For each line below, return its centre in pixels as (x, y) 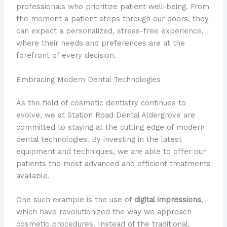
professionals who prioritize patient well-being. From (112, 7)
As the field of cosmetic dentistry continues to (101, 103)
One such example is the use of (75, 200)
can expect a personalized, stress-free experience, (110, 31)
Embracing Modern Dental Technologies (88, 79)
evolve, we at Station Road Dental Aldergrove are (105, 115)
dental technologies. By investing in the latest (99, 139)
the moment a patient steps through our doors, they (112, 19)
